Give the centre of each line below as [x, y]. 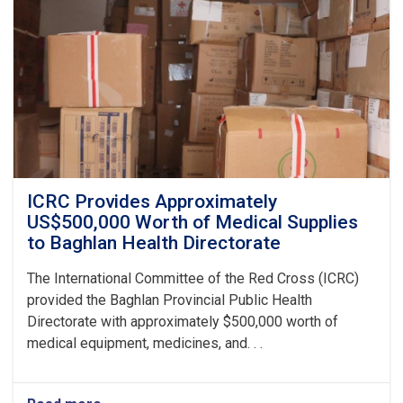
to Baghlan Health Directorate [154, 242]
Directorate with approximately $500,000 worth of [183, 321]
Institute [130, 33]
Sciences [133, 87]
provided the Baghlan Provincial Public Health [170, 300]
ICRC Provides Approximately [152, 201]
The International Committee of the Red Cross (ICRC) [193, 278]
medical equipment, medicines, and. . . [145, 343]
